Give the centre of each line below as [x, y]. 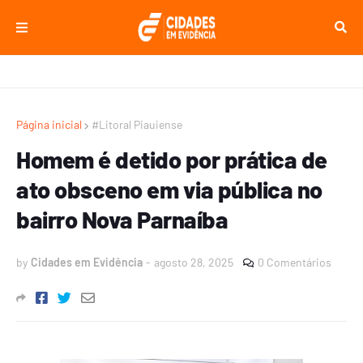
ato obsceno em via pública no [169, 189]
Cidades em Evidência [87, 262]
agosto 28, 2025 [194, 262]
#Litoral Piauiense [137, 124]
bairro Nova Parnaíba [122, 219]
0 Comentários [295, 262]
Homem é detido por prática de [172, 159]
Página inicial [49, 124]
